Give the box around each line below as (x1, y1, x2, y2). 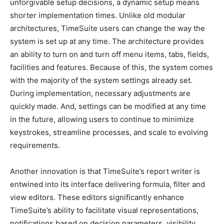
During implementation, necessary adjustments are (10, 88, 190, 98)
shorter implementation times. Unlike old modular (10, 10, 185, 20)
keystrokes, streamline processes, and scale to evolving (10, 127, 208, 137)
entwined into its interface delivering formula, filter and (10, 179, 205, 189)
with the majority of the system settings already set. (10, 75, 192, 85)
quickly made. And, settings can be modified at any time (10, 101, 206, 111)
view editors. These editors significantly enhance (10, 192, 184, 202)
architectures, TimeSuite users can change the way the (10, 23, 205, 33)
